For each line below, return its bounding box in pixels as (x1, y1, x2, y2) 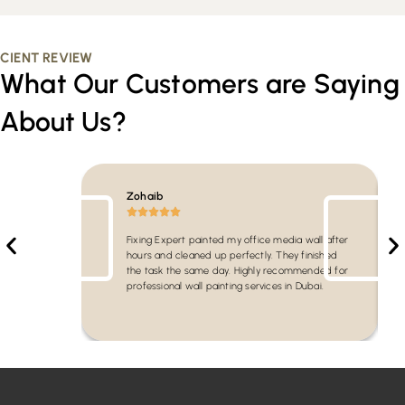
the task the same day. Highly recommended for (127, 265, 348, 278)
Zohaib (127, 190, 164, 203)
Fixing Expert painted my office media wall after (127, 234, 349, 247)
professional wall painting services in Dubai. (127, 280, 324, 293)
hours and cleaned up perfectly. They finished (127, 250, 337, 262)
